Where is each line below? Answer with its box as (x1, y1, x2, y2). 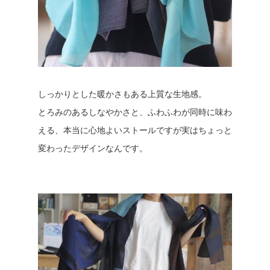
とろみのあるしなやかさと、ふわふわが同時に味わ (37, 107, 232, 117)
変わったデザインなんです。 (37, 143, 148, 153)
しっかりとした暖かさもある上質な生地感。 (37, 89, 207, 99)
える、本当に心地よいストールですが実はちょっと (37, 125, 232, 135)
